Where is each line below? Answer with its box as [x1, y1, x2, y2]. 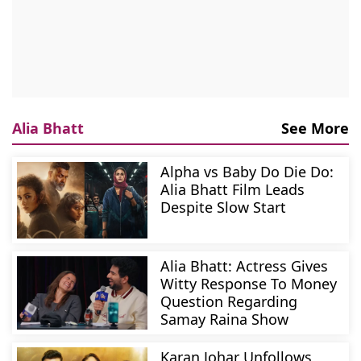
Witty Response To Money [160, 274, 338, 294]
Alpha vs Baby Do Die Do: [160, 162, 334, 182]
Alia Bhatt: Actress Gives [160, 256, 329, 276]
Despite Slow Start [160, 197, 287, 218]
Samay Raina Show [160, 309, 289, 330]
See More [281, 118, 349, 139]
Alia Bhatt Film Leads [160, 180, 305, 200]
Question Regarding [160, 292, 298, 312]
